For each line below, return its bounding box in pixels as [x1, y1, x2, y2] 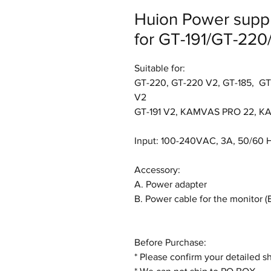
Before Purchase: [134, 237, 206, 247]
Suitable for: [134, 63, 185, 73]
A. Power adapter [134, 179, 207, 189]
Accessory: [134, 165, 180, 175]
